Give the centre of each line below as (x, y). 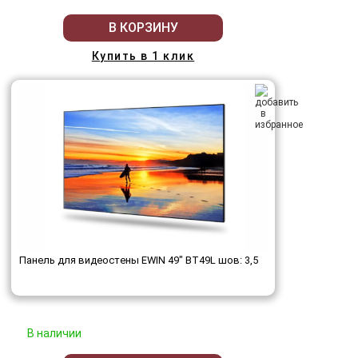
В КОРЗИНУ (143, 28)
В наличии (54, 334)
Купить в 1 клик (143, 56)
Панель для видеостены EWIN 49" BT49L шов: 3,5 (139, 261)
